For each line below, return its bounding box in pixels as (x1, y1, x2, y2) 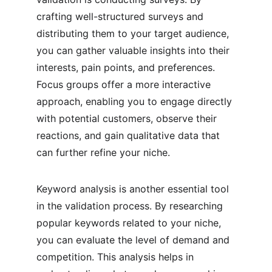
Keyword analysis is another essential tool (36, 183, 232, 195)
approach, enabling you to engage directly (36, 95, 235, 107)
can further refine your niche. (36, 146, 170, 158)
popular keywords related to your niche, (36, 217, 224, 229)
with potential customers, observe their (36, 112, 220, 124)
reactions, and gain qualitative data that (36, 129, 223, 141)
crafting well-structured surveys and (36, 10, 206, 22)
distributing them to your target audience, (36, 27, 232, 39)
